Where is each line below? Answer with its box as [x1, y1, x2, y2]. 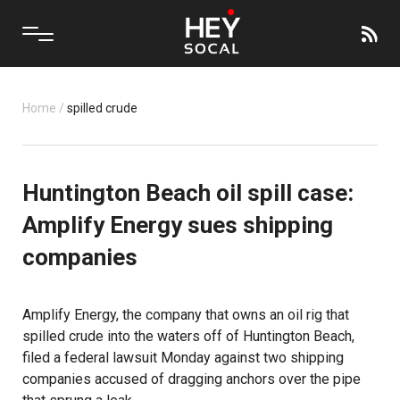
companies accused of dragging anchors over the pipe [22, 371, 361, 387]
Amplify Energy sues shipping [22, 212, 333, 238]
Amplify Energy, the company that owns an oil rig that [22, 306, 349, 323]
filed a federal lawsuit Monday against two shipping [22, 349, 344, 366]
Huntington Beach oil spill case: [22, 179, 354, 206]
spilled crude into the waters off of [22, 328, 243, 345]
